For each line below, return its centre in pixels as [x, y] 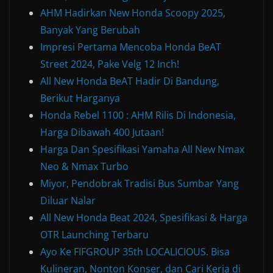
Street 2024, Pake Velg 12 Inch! [110, 64]
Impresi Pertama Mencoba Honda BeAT [131, 47]
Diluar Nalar [68, 201]
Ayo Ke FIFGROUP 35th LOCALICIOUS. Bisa [135, 252]
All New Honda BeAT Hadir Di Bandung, [130, 81]
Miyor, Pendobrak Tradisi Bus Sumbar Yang [140, 184]
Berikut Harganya [80, 98]
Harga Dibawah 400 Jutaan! [102, 133]
